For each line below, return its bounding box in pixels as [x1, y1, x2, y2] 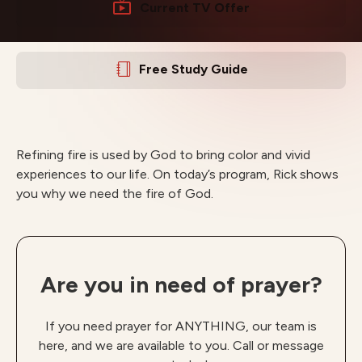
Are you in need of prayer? [40, 271, 322, 298]
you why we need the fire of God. [16, 186, 213, 201]
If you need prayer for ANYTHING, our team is [45, 318, 317, 334]
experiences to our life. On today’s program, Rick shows [16, 166, 339, 182]
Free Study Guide [139, 61, 248, 77]
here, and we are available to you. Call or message [38, 338, 324, 353]
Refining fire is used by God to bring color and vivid [16, 147, 310, 162]
